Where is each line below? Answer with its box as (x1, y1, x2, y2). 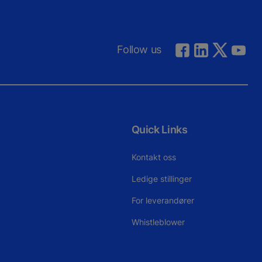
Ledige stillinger (131, 173, 192, 184)
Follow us (117, 43, 161, 56)
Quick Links (131, 123, 188, 136)
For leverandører (131, 195, 194, 205)
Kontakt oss (131, 151, 176, 162)
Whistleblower (131, 216, 185, 227)
